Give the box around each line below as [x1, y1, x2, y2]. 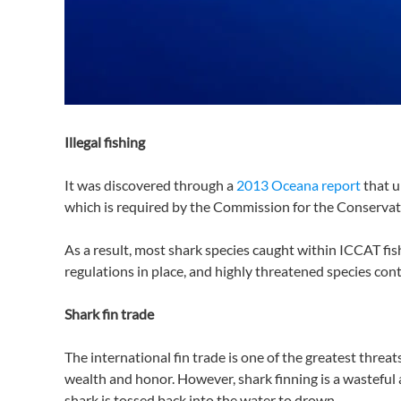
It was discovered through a [64, 176, 236, 193]
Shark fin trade [64, 305, 154, 322]
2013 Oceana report [236, 176, 361, 193]
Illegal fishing [64, 133, 145, 150]
